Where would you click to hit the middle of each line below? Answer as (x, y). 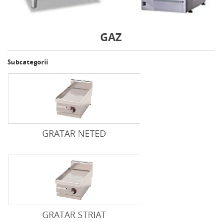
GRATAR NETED (74, 133)
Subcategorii (28, 62)
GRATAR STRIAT (74, 214)
